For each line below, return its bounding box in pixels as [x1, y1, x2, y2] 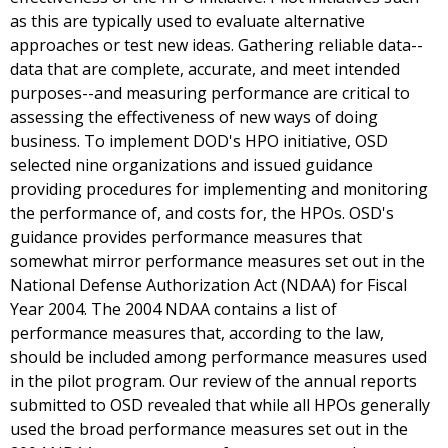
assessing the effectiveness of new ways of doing [10, 106, 378, 129]
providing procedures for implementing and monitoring [10, 178, 428, 201]
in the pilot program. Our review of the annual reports [10, 370, 417, 393]
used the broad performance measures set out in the [10, 418, 408, 441]
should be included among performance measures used [10, 346, 427, 369]
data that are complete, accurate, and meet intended [10, 58, 400, 81]
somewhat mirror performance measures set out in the [10, 250, 425, 273]
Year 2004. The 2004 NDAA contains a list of [10, 298, 337, 321]
